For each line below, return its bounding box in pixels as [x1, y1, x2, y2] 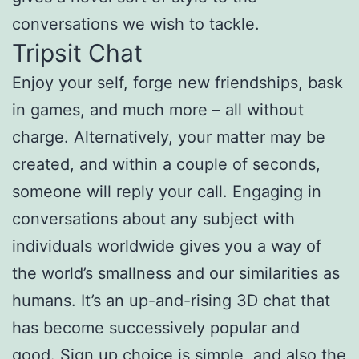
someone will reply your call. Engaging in [12, 182, 321, 201]
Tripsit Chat [12, 38, 143, 67]
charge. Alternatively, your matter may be [12, 127, 325, 147]
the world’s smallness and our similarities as [12, 264, 340, 283]
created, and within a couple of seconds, [12, 155, 321, 174]
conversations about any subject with [12, 209, 295, 228]
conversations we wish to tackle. [12, 14, 260, 34]
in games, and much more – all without [12, 100, 304, 119]
